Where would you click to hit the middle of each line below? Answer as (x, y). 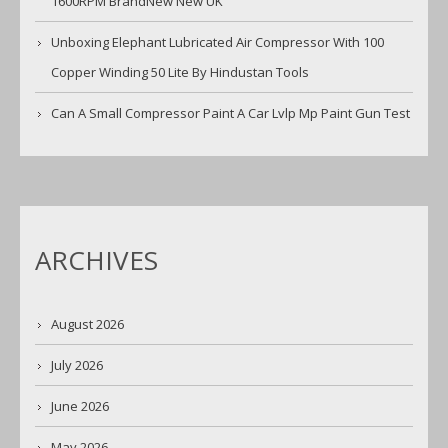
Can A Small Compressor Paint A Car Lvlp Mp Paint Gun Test (230, 113)
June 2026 (80, 406)
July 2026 (77, 365)
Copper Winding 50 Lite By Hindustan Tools (180, 72)
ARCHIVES (96, 260)
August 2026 (87, 324)
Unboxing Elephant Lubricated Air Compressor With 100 (217, 42)
